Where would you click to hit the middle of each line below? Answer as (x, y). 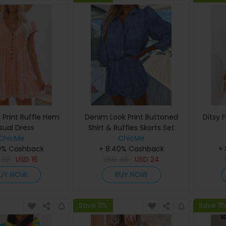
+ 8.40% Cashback (131, 149)
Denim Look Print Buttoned (131, 117)
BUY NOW (131, 175)
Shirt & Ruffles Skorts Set (131, 128)
